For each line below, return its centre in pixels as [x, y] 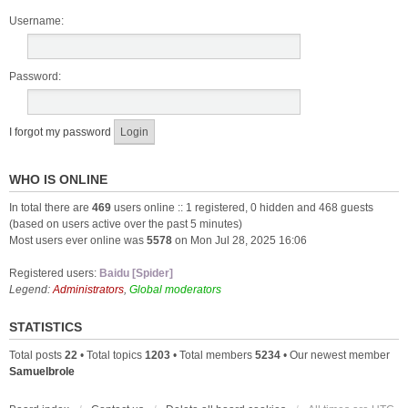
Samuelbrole [42, 372]
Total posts [37, 355]
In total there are [51, 208]
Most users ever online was [78, 240]
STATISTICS [46, 327]
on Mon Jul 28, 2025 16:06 [240, 240]
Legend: [31, 290]
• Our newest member [335, 355]
